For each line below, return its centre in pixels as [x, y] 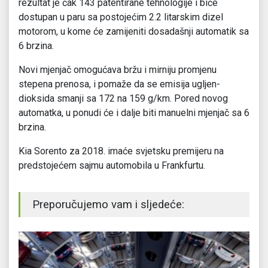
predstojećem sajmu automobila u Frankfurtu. [112, 166]
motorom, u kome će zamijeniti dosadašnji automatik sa [134, 32]
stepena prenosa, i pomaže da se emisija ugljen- [119, 84]
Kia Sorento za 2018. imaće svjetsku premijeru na [121, 151]
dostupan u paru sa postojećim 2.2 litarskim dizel [121, 17]
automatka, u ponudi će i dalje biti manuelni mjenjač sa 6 [134, 113]
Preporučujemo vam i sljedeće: [108, 205]
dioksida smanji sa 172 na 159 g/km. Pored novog [123, 99]
